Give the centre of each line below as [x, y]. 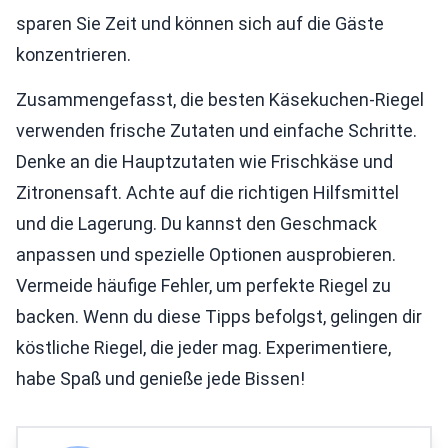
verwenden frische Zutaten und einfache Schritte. [216, 130]
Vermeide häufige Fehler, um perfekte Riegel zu [203, 285]
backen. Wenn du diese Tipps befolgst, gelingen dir [219, 316]
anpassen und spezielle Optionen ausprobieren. [206, 254]
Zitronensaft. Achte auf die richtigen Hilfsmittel [207, 192]
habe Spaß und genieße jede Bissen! [160, 378]
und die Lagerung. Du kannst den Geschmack [196, 223]
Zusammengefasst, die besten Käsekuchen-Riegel [220, 99]
